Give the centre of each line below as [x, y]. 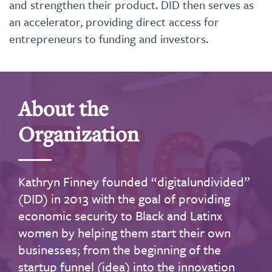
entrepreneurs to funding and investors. [109, 39]
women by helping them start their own [124, 233]
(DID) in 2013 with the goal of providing [124, 199]
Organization [79, 134]
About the [63, 108]
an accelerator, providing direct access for [114, 22]
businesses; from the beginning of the [120, 250]
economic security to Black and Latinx [120, 216]
